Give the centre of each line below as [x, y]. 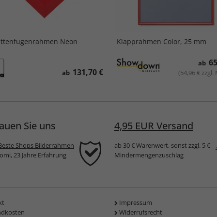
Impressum [136, 203]
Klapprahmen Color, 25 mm [161, 41]
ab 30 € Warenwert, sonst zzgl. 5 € [162, 146]
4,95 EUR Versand [154, 126]
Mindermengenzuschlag [149, 155]
